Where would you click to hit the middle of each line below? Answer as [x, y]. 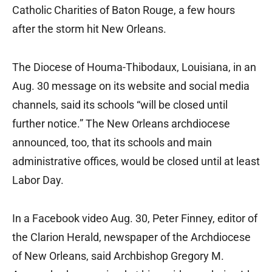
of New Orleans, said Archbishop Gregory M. [118, 256]
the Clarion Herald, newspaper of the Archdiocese [131, 237]
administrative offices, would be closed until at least [136, 161]
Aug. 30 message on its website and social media [131, 86]
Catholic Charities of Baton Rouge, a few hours [124, 10]
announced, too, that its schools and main [112, 143]
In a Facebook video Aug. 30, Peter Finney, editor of [135, 219]
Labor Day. [38, 180]
